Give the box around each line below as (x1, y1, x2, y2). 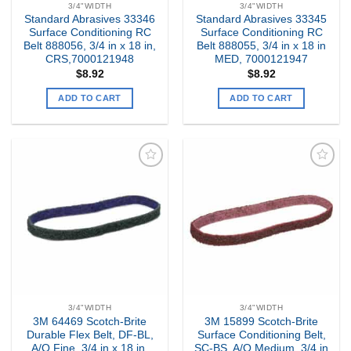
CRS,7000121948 (45, 53, 134, 66)
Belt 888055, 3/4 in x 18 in (197, 40, 326, 52)
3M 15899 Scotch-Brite (204, 316, 318, 328)
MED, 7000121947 (215, 53, 308, 66)
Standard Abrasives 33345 (196, 13, 327, 26)
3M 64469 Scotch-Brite (33, 316, 147, 328)
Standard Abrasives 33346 (24, 13, 155, 26)
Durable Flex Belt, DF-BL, (26, 329, 154, 342)
